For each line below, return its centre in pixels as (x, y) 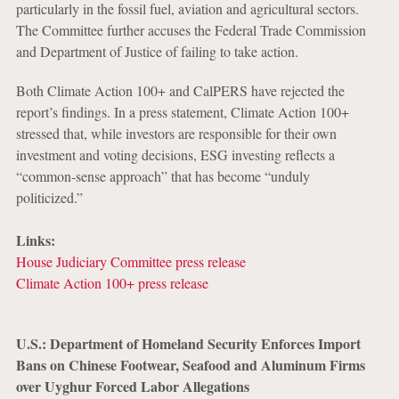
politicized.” (51, 197)
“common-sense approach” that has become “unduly (163, 176)
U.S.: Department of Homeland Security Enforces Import (188, 343)
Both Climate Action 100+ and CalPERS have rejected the (180, 90)
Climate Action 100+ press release (112, 283)
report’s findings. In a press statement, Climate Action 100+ (182, 112)
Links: (35, 240)
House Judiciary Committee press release (130, 261)
